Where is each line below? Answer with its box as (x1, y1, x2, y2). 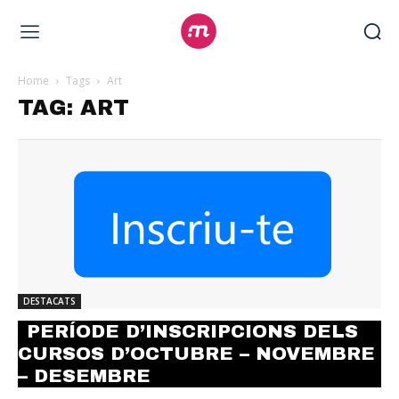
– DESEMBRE (18, 366, 151, 387)
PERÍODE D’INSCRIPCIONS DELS (27, 322, 358, 342)
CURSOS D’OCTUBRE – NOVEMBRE (18, 344, 375, 364)
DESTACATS (23, 295, 76, 308)
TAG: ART (18, 96, 129, 119)
